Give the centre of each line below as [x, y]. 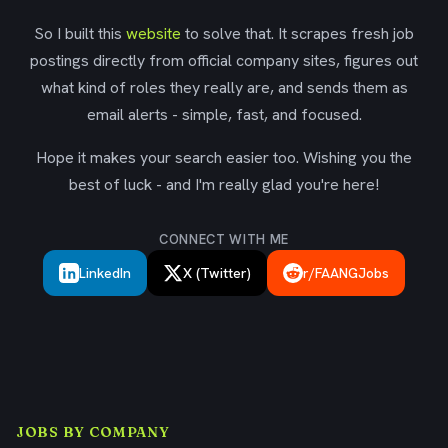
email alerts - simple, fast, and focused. [224, 114]
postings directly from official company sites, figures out [224, 60]
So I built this [80, 33]
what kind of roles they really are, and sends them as [224, 87]
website [153, 33]
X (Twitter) [217, 273]
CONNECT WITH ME [224, 239]
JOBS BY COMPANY [93, 432]
